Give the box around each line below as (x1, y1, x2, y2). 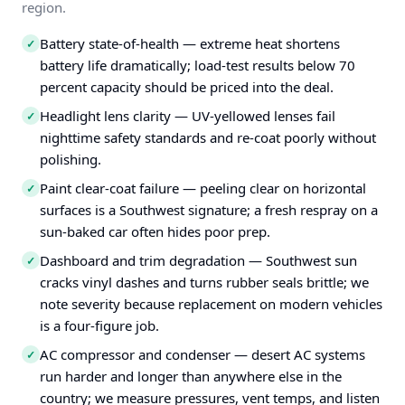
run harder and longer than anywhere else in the (40, 367, 342, 385)
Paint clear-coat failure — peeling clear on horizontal (40, 179, 366, 197)
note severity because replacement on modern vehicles (40, 295, 382, 313)
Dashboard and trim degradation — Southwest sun (40, 251, 357, 269)
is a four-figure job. (40, 316, 159, 334)
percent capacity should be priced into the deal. (40, 78, 334, 96)
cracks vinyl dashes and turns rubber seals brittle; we (40, 273, 369, 291)
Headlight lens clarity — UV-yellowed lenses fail (40, 107, 335, 125)
